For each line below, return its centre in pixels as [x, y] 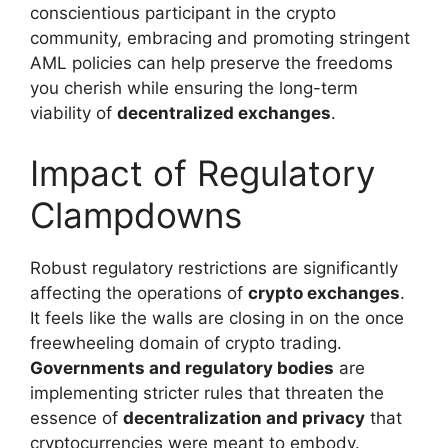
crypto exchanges [324, 292]
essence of [76, 417]
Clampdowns [136, 214]
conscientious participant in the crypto [183, 13]
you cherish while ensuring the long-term [194, 88]
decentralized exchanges [224, 113]
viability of [73, 113]
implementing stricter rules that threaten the [207, 392]
